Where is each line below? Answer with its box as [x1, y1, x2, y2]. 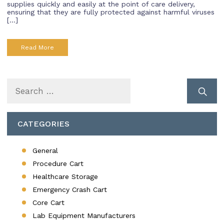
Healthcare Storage [32, 172, 98, 181]
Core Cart [32, 198, 64, 207]
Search [7, 80, 32, 90]
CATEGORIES [17, 119, 69, 129]
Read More [21, 44, 54, 51]
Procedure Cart [32, 159, 83, 168]
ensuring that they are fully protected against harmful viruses [7, 8, 214, 16]
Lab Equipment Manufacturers [32, 211, 135, 220]
